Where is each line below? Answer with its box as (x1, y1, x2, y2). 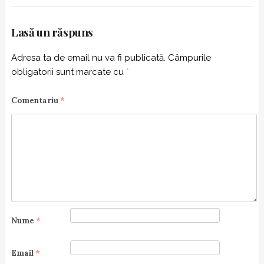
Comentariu (11, 95, 60, 105)
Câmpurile (168, 52, 211, 63)
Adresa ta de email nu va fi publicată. (11, 52, 166, 63)
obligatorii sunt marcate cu (11, 66, 126, 77)
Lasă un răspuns (11, 25, 93, 39)
